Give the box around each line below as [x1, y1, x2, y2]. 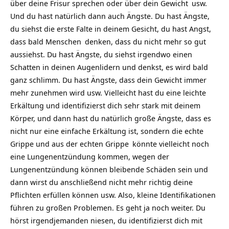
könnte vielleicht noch [130, 139, 209, 149]
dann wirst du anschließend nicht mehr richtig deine [10, 177, 193, 187]
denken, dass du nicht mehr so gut [83, 36, 206, 47]
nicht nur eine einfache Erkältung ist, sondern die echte [10, 126, 203, 136]
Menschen [45, 36, 81, 47]
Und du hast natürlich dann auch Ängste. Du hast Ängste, [10, 11, 210, 21]
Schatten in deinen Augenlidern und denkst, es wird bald [10, 62, 208, 72]
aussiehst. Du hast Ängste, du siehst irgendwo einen [10, 49, 192, 59]
